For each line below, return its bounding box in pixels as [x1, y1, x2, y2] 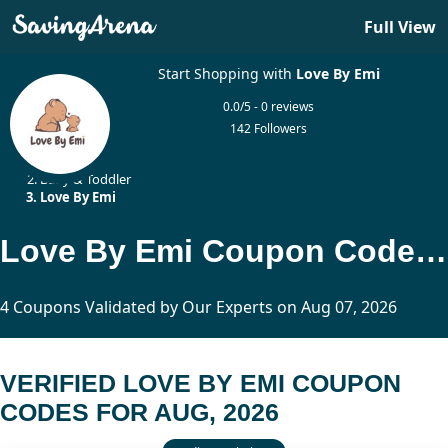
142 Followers [230, 120, 308, 137]
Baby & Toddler [40, 170, 131, 188]
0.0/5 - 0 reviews [223, 98, 315, 115]
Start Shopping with [157, 64, 296, 83]
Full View [364, 16, 436, 38]
